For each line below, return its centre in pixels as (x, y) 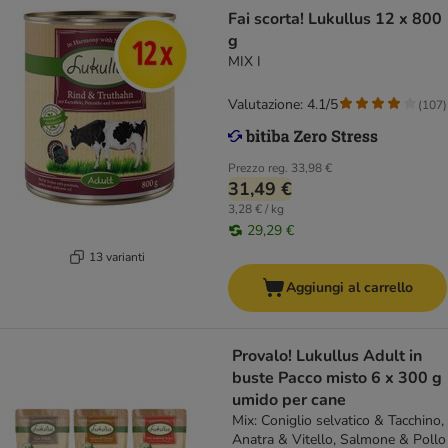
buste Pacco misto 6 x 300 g (337, 378)
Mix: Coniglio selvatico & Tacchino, (338, 421)
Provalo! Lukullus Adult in (327, 356)
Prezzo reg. (258, 168)
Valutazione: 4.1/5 (283, 105)
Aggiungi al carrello (349, 288)
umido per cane (289, 400)
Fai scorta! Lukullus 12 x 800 (335, 19)
